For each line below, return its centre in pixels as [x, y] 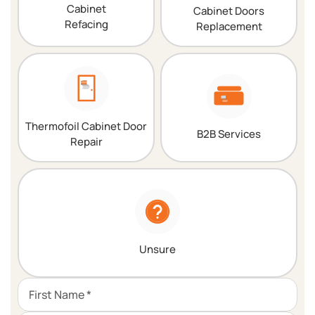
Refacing [86, 24]
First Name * [60, 295]
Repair [86, 141]
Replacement [229, 26]
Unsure [157, 249]
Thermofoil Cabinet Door [86, 126]
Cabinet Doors [229, 11]
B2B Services [229, 134]
